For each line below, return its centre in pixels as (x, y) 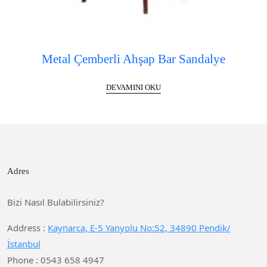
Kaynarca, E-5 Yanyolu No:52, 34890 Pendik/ (139, 228)
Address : (27, 228)
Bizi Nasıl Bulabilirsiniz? (56, 202)
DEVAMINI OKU (133, 88)
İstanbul (24, 244)
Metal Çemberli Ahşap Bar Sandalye (133, 59)
